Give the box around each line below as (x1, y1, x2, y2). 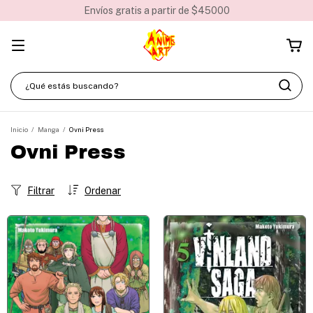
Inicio (10, 125, 28, 133)
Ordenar (85, 185, 121, 196)
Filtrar (27, 185, 54, 196)
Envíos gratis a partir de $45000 (83, 5, 230, 16)
